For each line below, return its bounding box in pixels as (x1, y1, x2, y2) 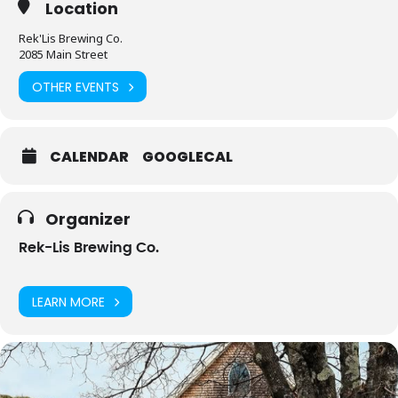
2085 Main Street (19, 46, 107, 63)
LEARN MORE (32, 292, 105, 311)
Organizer (45, 208, 131, 231)
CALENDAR (50, 147, 129, 168)
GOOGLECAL (142, 147, 233, 168)
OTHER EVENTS (32, 77, 119, 96)
